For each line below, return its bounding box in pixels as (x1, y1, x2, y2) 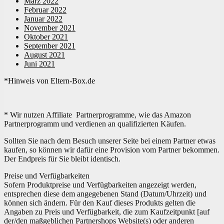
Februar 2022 (24, 5, 66, 14)
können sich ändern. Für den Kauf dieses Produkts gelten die (4, 198, 195, 207)
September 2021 (24, 41, 75, 50)
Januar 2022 (24, 14, 62, 23)
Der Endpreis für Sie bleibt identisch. (4, 154, 120, 163)
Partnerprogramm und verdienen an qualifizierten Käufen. (4, 119, 186, 128)
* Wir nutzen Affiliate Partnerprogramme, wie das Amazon (4, 110, 191, 119)
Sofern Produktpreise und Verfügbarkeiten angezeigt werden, (4, 180, 196, 189)
